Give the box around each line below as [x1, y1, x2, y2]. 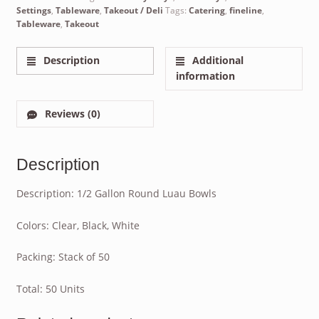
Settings [16, 4, 51, 17]
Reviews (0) [42, 106, 101, 120]
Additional [189, 53, 244, 68]
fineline [229, 4, 262, 17]
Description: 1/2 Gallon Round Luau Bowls [16, 186, 216, 200]
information [176, 69, 236, 83]
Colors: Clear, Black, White [16, 218, 140, 232]
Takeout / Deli [103, 4, 163, 17]
